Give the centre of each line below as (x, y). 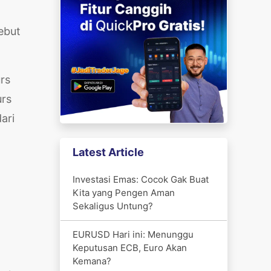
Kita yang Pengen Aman (123, 192)
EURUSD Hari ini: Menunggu (133, 234)
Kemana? (92, 261)
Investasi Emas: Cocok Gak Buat (140, 179)
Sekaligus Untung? (113, 206)
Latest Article (108, 152)
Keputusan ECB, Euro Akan (129, 247)
